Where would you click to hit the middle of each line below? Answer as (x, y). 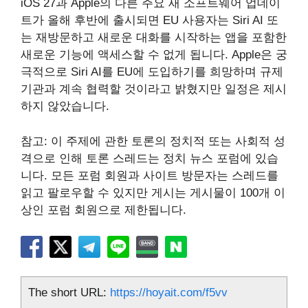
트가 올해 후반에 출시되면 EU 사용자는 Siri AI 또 (150, 20)
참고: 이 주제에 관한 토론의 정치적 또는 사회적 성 (153, 141)
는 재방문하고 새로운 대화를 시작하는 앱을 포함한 (154, 37)
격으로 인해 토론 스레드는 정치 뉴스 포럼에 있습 (150, 158)
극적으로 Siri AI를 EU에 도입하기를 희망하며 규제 (152, 72)
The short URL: (69, 293)
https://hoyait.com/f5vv (169, 293)
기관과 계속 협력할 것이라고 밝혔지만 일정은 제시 (154, 89)
